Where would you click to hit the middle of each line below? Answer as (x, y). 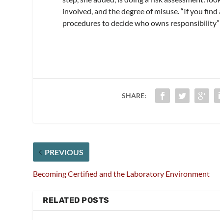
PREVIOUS (64, 152)
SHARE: (134, 95)
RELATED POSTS (76, 200)
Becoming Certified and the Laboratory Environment (122, 173)
